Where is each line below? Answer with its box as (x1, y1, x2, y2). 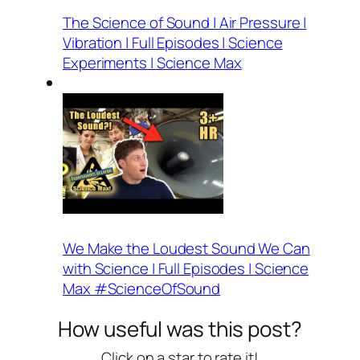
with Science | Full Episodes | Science (63, 258, 309, 280)
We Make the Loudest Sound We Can (63, 238, 310, 260)
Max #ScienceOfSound (63, 278, 221, 300)
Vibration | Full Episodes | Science (63, 32, 283, 54)
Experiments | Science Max (63, 52, 242, 74)
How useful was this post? (58, 313, 302, 343)
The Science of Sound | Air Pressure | (63, 12, 307, 34)
